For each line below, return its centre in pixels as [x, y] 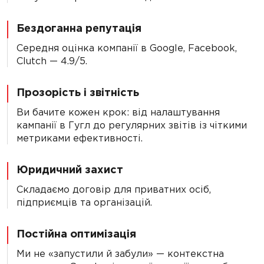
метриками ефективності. [80, 138]
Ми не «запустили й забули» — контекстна [120, 254]
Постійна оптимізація [76, 234]
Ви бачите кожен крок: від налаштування [118, 112]
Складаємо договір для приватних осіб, [114, 189]
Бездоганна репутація [79, 28]
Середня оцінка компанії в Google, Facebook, [127, 48]
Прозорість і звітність [78, 93]
